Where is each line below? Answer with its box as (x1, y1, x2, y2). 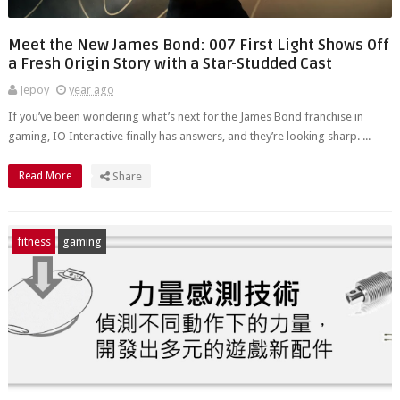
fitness (16, 235, 51, 248)
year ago (68, 83, 114, 96)
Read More (18, 170, 74, 182)
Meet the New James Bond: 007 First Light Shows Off (7, 36, 389, 54)
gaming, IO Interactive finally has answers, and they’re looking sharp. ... (7, 129, 371, 143)
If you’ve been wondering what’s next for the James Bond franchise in (7, 110, 363, 123)
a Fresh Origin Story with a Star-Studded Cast (7, 54, 332, 73)
